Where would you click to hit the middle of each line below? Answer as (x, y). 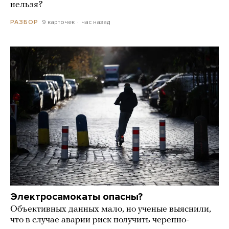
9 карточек (58, 22)
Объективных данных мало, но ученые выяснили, (111, 209)
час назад (95, 22)
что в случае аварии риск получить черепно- (100, 220)
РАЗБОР (24, 22)
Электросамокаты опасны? (76, 197)
